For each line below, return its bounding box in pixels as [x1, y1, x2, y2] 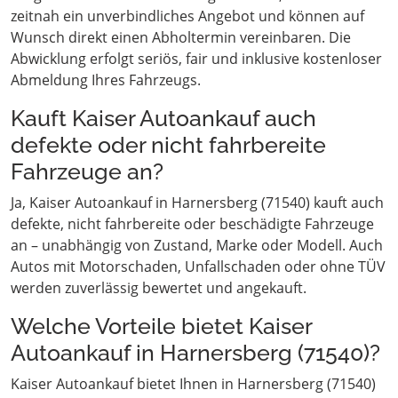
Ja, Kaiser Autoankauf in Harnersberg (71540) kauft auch [11, 193, 384, 213]
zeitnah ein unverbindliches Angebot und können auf [11, 6, 364, 27]
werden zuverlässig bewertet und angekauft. [11, 278, 306, 298]
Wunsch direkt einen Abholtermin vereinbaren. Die [11, 28, 351, 48]
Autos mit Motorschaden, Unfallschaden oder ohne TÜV [11, 257, 386, 277]
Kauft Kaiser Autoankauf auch [11, 105, 316, 132]
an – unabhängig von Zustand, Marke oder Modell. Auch [11, 235, 383, 256]
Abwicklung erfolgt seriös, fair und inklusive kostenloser [11, 49, 382, 69]
